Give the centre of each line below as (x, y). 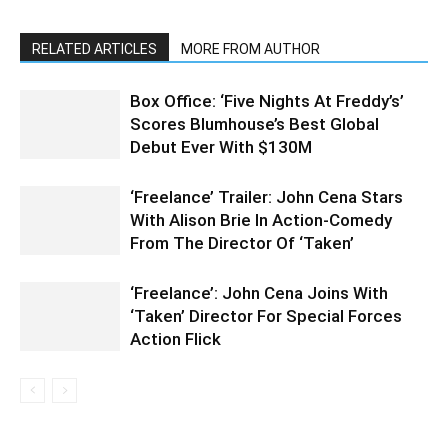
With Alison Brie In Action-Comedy (261, 220)
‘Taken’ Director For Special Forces (266, 316)
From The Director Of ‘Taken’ (242, 243)
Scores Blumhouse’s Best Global (254, 124)
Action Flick (175, 339)
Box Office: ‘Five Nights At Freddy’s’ (267, 101)
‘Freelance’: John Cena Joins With (259, 293)
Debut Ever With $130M (221, 147)
